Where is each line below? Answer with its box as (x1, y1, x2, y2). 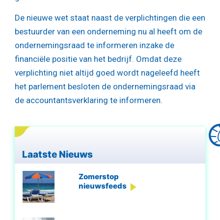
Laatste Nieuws (22, 148, 95, 160)
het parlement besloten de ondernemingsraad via (15, 82, 195, 92)
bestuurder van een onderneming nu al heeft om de (15, 27, 202, 37)
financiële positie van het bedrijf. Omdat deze (15, 54, 182, 64)
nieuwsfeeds (78, 181, 127, 191)
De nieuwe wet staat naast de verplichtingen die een (15, 13, 205, 23)
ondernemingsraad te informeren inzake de (15, 40, 174, 51)
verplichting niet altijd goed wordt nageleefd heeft (15, 68, 200, 78)
